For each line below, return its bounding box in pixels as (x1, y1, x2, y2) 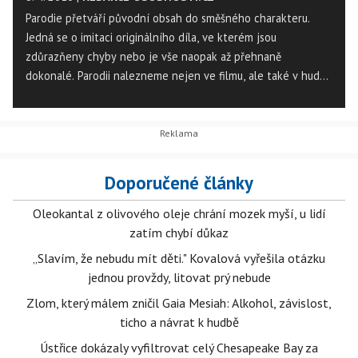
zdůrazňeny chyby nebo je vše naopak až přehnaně (26, 49, 281, 65)
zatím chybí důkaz (129, 225, 229, 241)
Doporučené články (105, 171, 253, 195)
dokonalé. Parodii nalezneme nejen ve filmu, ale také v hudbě (26, 68, 332, 84)
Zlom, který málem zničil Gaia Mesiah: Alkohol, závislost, (26, 295, 332, 312)
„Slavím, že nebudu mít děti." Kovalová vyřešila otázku (33, 250, 325, 267)
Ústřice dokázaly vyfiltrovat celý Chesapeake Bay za (40, 340, 318, 356)
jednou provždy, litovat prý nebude (87, 269, 271, 286)
